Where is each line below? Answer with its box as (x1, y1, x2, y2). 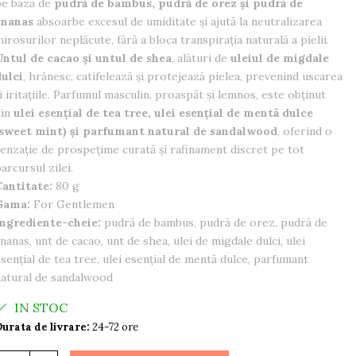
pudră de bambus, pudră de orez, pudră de (100, 215, 327, 230)
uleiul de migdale (230, 51, 329, 66)
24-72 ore (89, 320, 138, 335)
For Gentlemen (29, 197, 114, 212)
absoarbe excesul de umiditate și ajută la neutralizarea (33, 14, 322, 29)
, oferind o (277, 124, 332, 139)
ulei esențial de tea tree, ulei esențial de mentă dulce (13, 106, 313, 121)
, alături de (171, 51, 230, 66)
